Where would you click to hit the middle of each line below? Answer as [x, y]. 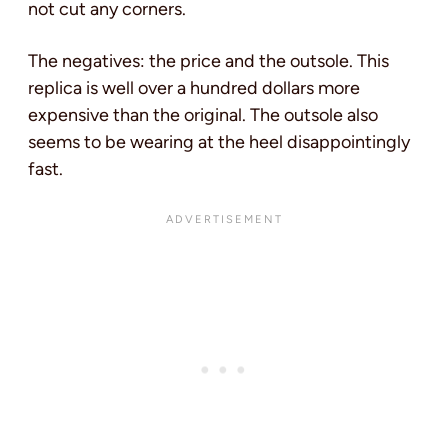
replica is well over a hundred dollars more [194, 88]
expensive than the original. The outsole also [203, 115]
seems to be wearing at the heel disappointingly [219, 142]
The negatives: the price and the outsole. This [208, 61]
